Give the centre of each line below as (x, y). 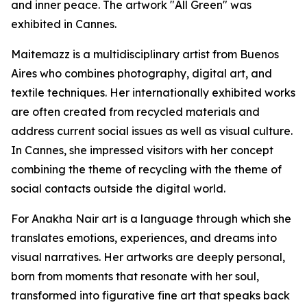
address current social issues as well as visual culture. (152, 131)
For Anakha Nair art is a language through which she (151, 219)
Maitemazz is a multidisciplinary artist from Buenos (145, 54)
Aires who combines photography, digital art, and (142, 73)
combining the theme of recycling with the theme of (146, 169)
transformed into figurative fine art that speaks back (150, 295)
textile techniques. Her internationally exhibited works (153, 93)
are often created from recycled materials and (135, 112)
